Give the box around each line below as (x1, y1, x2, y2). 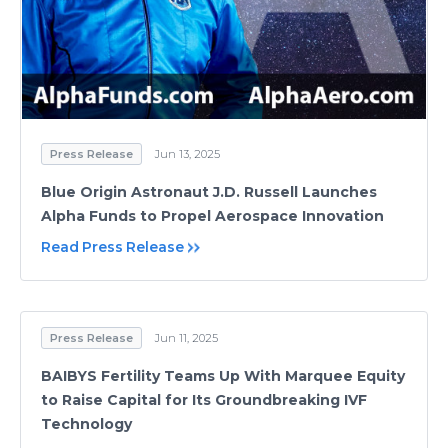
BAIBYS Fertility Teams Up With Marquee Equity (41, 367, 405, 385)
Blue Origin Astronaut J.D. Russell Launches (41, 183, 377, 201)
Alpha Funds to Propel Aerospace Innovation (41, 207, 384, 225)
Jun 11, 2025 (155, 331, 218, 345)
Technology (41, 415, 132, 433)
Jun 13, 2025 (155, 147, 220, 161)
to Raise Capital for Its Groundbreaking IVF (41, 391, 367, 409)
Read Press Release (41, 238, 184, 256)
